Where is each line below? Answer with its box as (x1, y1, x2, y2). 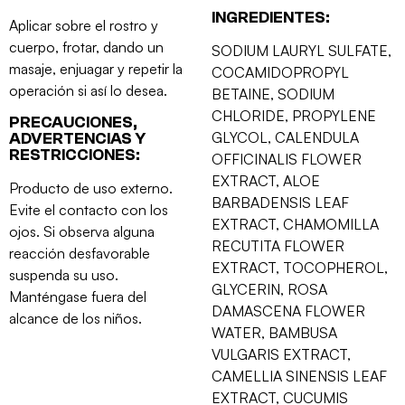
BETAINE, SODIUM (212, 84, 334, 103)
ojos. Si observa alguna (9, 221, 155, 240)
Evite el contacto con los (9, 200, 168, 219)
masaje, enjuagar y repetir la (9, 59, 183, 78)
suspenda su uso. (9, 265, 118, 284)
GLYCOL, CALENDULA (212, 127, 359, 146)
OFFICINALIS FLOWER (212, 149, 362, 168)
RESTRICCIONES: (9, 145, 140, 165)
